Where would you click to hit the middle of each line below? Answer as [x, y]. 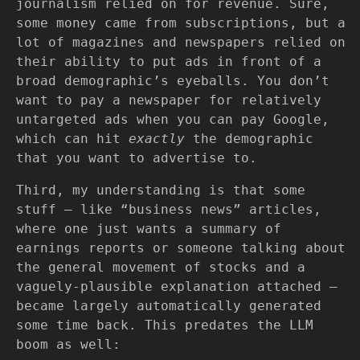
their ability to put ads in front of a [169, 62]
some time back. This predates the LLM [165, 325]
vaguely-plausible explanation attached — [177, 287]
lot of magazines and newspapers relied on [181, 43]
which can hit [72, 139]
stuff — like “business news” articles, [169, 210]
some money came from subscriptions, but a [181, 23]
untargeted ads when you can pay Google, [173, 120]
